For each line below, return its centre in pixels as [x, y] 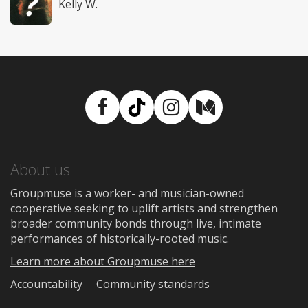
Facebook [145, 120]
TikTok [166, 120]
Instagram [216, 120]
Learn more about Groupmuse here [103, 261]
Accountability [46, 284]
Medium [242, 120]
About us [40, 169]
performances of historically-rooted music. [120, 238]
